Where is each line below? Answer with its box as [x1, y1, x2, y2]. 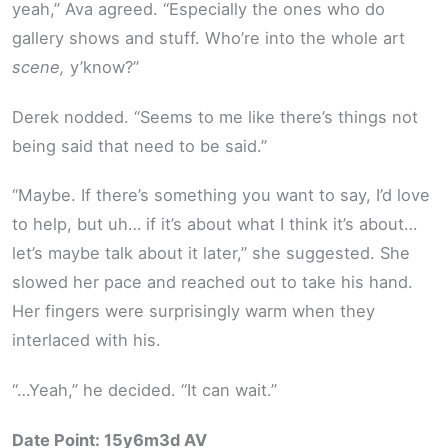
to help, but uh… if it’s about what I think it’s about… [12, 214, 417, 235]
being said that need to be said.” [12, 135, 267, 156]
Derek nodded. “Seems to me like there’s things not [12, 106, 418, 127]
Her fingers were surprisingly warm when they [12, 301, 375, 322]
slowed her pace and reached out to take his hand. [12, 272, 413, 293]
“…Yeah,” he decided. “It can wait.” [12, 379, 277, 400]
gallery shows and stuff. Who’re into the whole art [12, 28, 405, 49]
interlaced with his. [12, 330, 161, 351]
